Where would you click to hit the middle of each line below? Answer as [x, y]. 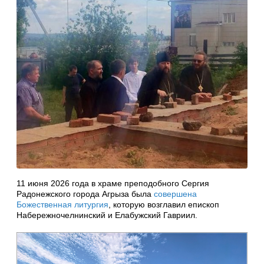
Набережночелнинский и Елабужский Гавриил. [107, 215]
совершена [175, 194]
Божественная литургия [62, 204]
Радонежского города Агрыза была [85, 194]
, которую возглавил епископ [164, 204]
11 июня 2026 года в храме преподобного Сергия [113, 183]
